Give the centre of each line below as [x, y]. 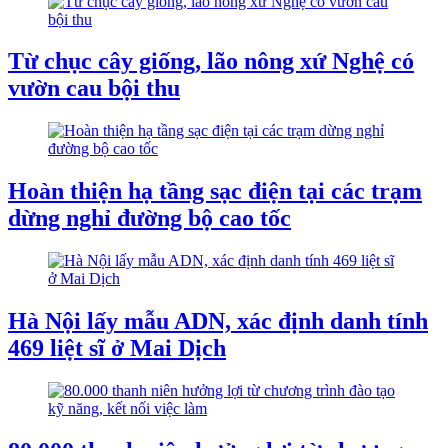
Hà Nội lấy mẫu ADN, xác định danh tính [218, 321]
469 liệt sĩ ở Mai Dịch [117, 348]
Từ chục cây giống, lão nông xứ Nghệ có [211, 61]
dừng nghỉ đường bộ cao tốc [149, 218]
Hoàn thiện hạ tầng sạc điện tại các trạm [215, 191]
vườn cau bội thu [94, 88]
